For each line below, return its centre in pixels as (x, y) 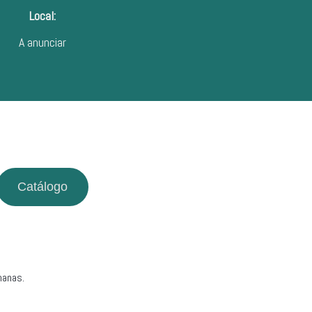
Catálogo (42, 187)
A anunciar (42, 42)
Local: (42, 16)
